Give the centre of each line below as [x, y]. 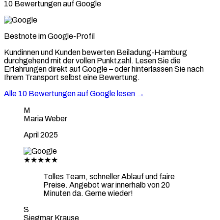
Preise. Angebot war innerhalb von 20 [107, 185]
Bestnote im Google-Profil [49, 36]
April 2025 [41, 135]
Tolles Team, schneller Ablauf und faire [109, 176]
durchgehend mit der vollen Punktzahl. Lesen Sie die [92, 60]
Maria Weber [45, 118]
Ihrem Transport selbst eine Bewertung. [72, 77]
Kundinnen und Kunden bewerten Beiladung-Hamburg [96, 52]
